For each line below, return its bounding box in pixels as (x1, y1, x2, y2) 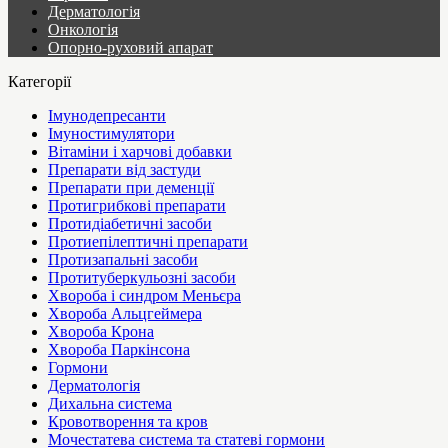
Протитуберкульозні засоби (48, 268, 236, 286)
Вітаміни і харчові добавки (48, 142, 232, 160)
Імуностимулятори (48, 124, 175, 142)
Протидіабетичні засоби (48, 214, 212, 232)
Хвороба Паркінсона (48, 340, 190, 358)
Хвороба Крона (48, 322, 154, 340)
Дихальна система (48, 394, 172, 412)
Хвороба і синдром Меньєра (48, 286, 241, 304)
